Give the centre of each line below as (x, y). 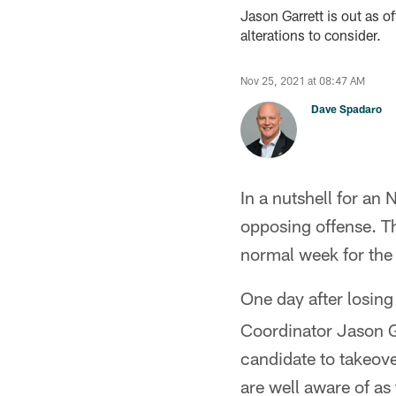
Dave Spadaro (346, 109)
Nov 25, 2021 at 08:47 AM (303, 80)
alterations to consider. (311, 35)
